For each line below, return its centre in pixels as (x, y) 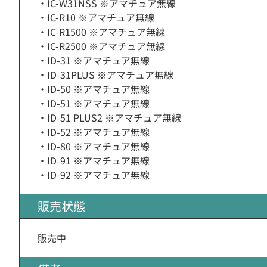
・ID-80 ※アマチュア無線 (94, 146)
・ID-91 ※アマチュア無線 (94, 160)
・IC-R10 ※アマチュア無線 (96, 17)
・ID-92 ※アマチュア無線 (94, 175)
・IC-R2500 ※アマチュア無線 (101, 46)
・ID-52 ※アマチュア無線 (94, 132)
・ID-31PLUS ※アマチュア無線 (105, 74)
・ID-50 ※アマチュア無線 (94, 89)
